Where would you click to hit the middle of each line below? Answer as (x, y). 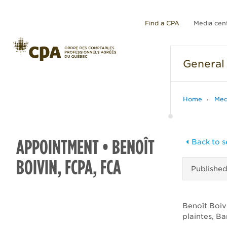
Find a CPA (162, 23)
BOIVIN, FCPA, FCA (69, 167)
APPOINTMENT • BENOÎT (85, 147)
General (203, 64)
